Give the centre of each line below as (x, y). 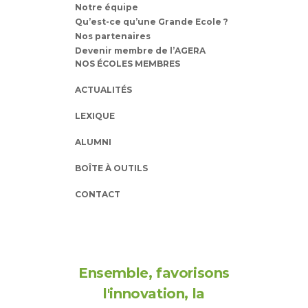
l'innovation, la (154, 294)
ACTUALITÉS (103, 90)
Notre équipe (107, 8)
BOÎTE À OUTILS (111, 168)
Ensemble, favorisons (154, 273)
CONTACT (98, 195)
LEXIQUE (95, 116)
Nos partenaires (113, 36)
